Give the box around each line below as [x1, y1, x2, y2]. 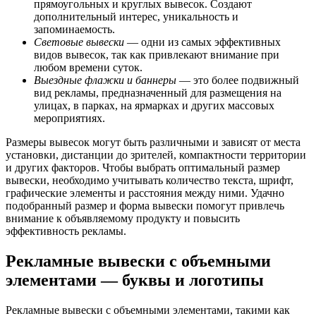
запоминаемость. [34, 23, 115, 36]
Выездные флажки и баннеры [34, 74, 176, 87]
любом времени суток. [34, 61, 142, 74]
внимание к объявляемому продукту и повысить [6, 212, 240, 225]
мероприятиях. [34, 112, 105, 125]
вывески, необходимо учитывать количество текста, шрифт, [6, 174, 293, 187]
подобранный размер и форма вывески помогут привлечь [6, 200, 284, 212]
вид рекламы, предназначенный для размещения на [34, 87, 281, 99]
